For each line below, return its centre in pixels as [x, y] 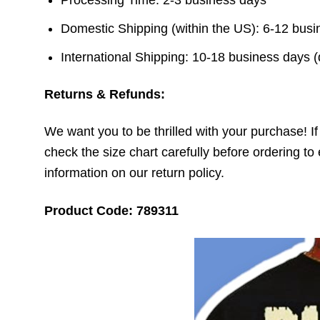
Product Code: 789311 [111, 210]
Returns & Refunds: [105, 94]
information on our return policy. [134, 173]
